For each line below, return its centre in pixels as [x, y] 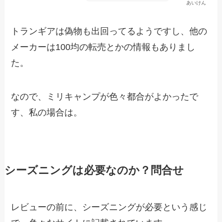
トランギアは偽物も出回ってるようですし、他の [109, 31]
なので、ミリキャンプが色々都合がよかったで [105, 97]
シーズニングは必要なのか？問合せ [94, 171]
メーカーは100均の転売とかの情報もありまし [103, 47]
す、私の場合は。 [47, 113]
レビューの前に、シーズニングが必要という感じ [109, 207]
